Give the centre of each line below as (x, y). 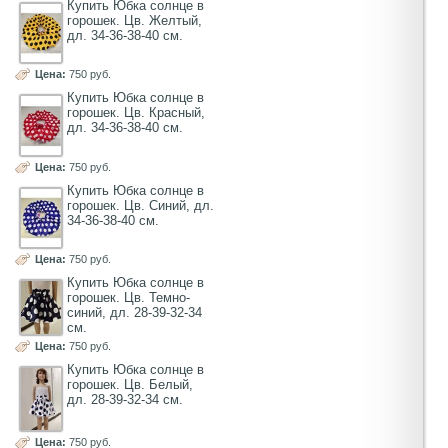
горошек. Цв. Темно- (128, 297)
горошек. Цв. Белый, (130, 385)
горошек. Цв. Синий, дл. (140, 205)
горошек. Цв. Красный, (136, 113)
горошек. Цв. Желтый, (134, 21)
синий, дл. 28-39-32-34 (134, 312)
